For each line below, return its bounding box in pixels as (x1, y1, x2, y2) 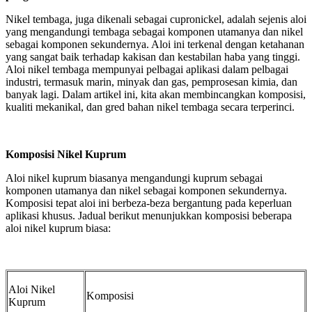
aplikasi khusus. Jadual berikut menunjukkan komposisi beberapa (6, 209, 292, 221)
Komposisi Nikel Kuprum (6, 148, 126, 160)
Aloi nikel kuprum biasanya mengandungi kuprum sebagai (6, 171, 263, 184)
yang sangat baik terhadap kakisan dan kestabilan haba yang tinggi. (6, 50, 300, 63)
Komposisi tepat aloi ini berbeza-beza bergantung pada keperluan (6, 196, 292, 209)
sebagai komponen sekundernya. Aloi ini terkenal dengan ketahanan (6, 38, 304, 50)
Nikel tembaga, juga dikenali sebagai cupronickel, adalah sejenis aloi (6, 13, 306, 25)
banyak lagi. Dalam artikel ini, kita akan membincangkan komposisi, (6, 88, 306, 100)
